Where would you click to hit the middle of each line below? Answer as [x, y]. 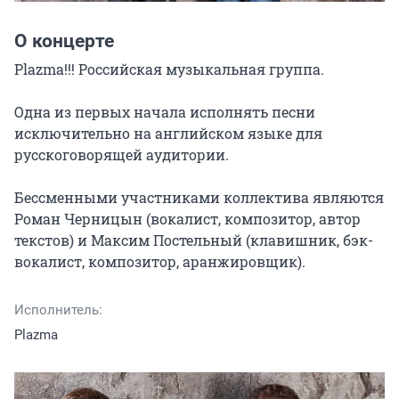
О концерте [64, 41]
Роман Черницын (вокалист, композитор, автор [187, 218]
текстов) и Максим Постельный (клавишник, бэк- [194, 240]
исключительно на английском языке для [168, 133]
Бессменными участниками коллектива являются [199, 197]
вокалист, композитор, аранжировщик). [160, 261]
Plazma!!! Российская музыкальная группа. [169, 69]
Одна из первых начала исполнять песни [165, 111]
